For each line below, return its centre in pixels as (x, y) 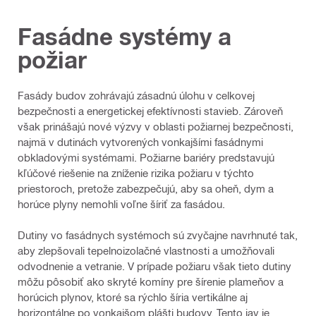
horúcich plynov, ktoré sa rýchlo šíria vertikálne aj (133, 297)
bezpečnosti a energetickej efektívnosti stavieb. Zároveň (150, 110)
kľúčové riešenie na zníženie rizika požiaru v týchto (136, 172)
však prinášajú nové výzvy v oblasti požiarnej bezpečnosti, (156, 126)
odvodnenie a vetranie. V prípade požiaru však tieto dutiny (154, 266)
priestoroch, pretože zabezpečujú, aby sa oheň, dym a (146, 188)
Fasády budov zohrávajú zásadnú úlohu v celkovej (136, 95)
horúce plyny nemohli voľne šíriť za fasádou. (121, 203)
